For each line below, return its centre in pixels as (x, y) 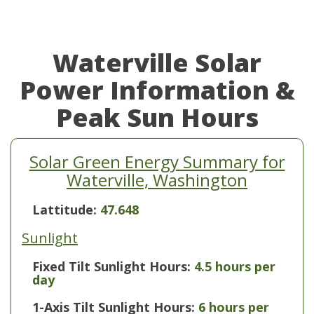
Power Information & (157, 90)
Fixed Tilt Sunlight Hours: (111, 266)
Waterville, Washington (157, 180)
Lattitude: (66, 210)
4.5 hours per (235, 266)
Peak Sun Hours (157, 117)
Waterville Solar (157, 63)
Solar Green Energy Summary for (157, 162)
